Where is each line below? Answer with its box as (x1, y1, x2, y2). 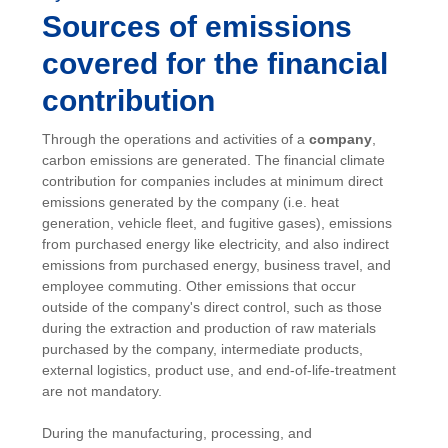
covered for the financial (42, 47, 388, 80)
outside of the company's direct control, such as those (42, 299, 382, 315)
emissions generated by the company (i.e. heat (42, 194, 339, 210)
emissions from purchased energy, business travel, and (42, 257, 391, 273)
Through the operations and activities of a (42, 131, 309, 147)
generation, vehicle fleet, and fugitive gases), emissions (42, 215, 392, 231)
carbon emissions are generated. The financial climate (42, 152, 385, 168)
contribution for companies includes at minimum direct (42, 173, 383, 189)
